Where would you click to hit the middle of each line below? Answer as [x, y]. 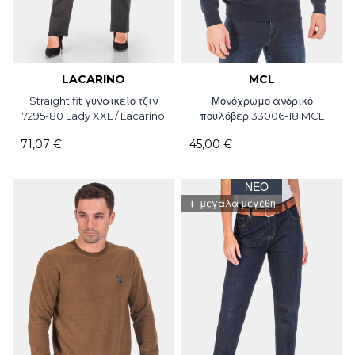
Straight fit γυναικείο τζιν [93, 101]
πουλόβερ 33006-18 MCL [262, 116]
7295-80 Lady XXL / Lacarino [93, 116]
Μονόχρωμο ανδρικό [262, 101]
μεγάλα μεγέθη [238, 204]
